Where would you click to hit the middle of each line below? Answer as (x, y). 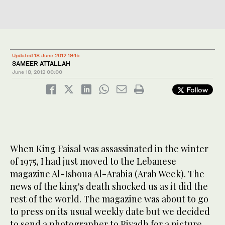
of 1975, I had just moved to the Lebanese (93, 161)
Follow (196, 90)
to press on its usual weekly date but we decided (110, 212)
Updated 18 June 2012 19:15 (46, 55)
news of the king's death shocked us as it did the (109, 187)
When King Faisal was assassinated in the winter (109, 149)
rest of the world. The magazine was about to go (109, 199)
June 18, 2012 (29, 72)
